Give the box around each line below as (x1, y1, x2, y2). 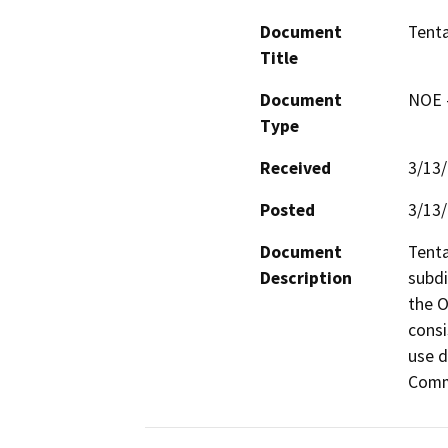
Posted (260, 198, 315, 221)
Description (260, 266, 352, 289)
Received (260, 156, 331, 179)
